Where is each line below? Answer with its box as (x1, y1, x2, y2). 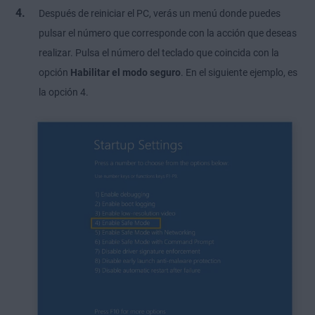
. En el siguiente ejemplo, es (181, 66, 297, 78)
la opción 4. (39, 86, 89, 98)
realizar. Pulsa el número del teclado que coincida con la (39, 46, 279, 58)
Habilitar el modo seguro (70, 66, 181, 78)
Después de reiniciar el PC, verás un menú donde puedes (39, 7, 281, 19)
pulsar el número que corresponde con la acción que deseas (39, 27, 297, 39)
